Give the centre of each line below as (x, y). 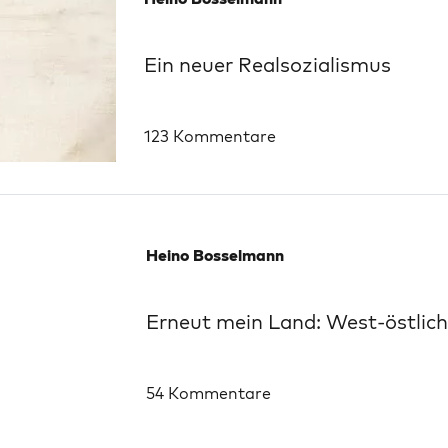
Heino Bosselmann (215, 255)
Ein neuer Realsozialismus (267, 64)
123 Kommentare (210, 136)
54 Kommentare (208, 393)
